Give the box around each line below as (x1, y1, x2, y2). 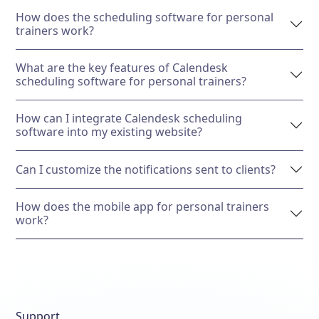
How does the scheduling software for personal (16, 9, 274, 26)
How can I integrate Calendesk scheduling (16, 110, 243, 127)
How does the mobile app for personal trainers (16, 199, 270, 215)
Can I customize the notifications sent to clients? (16, 161, 276, 177)
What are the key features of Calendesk (16, 60, 229, 76)
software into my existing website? (16, 124, 203, 140)
